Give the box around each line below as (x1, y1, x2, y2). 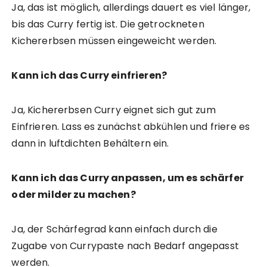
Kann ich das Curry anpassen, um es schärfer (11, 170, 244, 185)
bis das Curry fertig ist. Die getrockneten (11, 17, 204, 31)
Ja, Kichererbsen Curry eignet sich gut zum (11, 103, 216, 117)
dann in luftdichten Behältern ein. (11, 136, 169, 150)
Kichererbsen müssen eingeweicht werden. (11, 33, 217, 48)
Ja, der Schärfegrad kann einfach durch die (11, 222, 218, 236)
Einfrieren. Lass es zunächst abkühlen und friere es (11, 119, 250, 133)
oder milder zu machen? (11, 187, 136, 201)
